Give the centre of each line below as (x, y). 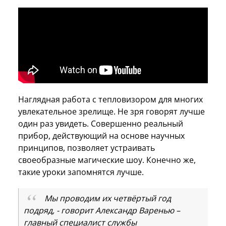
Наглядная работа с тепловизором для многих (110, 99)
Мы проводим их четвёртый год (107, 198)
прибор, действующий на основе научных (101, 135)
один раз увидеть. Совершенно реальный (101, 123)
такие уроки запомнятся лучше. (81, 172)
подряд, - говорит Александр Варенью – (102, 210)
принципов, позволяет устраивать (87, 148)
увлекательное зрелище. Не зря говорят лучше (111, 111)
